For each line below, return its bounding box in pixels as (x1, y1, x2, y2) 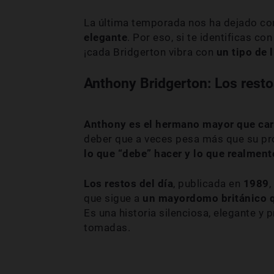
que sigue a (84, 191, 140, 204)
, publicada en (173, 177, 243, 190)
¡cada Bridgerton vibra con (84, 45, 217, 58)
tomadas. (84, 221, 130, 234)
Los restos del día (84, 177, 173, 190)
